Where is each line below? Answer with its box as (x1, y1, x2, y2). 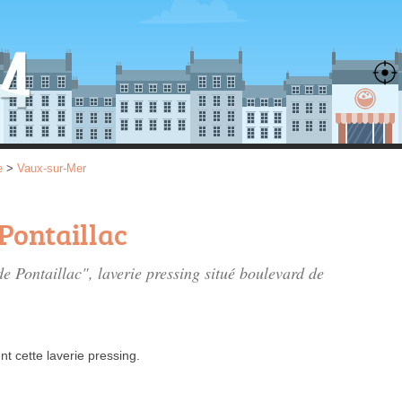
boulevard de (240, 262, 324, 284)
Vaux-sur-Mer (17, 162, 86, 175)
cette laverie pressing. (12, 348, 140, 363)
